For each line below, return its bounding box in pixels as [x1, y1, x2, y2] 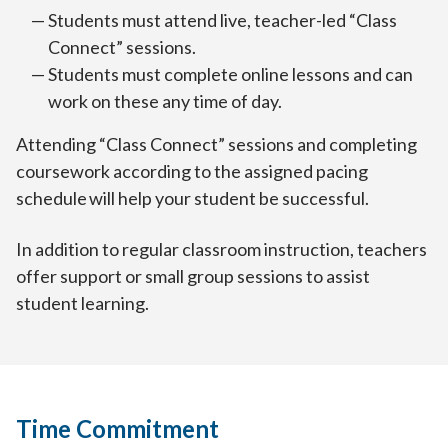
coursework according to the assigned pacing [16, 160, 368, 183]
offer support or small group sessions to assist [16, 265, 370, 288]
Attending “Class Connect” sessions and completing [16, 133, 417, 156]
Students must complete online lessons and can [48, 63, 413, 86]
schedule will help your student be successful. [16, 187, 369, 210]
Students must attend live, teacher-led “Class [48, 9, 397, 32]
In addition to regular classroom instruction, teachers [16, 238, 427, 261]
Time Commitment [16, 414, 219, 444]
